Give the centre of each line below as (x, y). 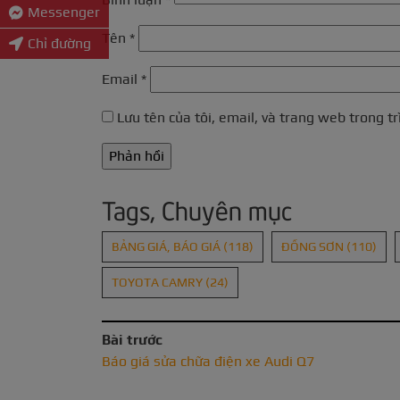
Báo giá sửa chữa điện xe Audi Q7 (208, 362)
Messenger (64, 12)
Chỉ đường (59, 43)
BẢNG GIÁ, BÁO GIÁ (167, 247)
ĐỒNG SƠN (314, 247)
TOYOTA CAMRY (158, 283)
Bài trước (132, 340)
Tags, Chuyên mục (197, 209)
